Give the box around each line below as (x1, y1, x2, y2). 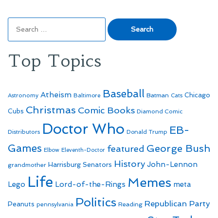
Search (7, 18, 30, 27)
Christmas (26, 104, 76, 116)
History (114, 159, 145, 169)
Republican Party (145, 199, 210, 209)
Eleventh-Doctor (61, 147, 105, 154)
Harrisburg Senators (48, 161, 112, 169)
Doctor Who (42, 121, 125, 138)
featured (107, 144, 145, 154)
